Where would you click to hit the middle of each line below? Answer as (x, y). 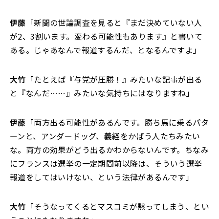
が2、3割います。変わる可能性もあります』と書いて (106, 36)
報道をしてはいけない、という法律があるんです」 (102, 177)
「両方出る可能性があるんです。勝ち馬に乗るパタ (117, 122)
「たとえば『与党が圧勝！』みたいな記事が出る (114, 79)
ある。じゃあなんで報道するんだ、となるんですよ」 (106, 50)
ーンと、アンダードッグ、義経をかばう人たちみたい (105, 136)
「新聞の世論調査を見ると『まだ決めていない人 (114, 22)
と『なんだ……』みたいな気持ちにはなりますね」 (102, 93)
